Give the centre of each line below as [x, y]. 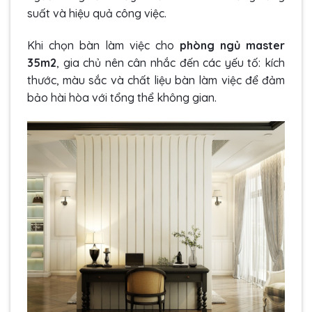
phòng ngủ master [232, 46]
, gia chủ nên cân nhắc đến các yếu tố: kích [171, 63]
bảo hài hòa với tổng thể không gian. [123, 98]
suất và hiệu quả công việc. [98, 14]
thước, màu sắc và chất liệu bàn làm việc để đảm [156, 80]
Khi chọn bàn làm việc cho [103, 46]
